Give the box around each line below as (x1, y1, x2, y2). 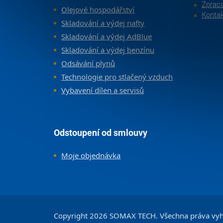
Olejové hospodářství (61, 4, 135, 14)
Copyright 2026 (54, 210, 110, 221)
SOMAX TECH (110, 210, 156, 221)
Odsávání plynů (61, 58, 115, 68)
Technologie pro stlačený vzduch (61, 71, 173, 82)
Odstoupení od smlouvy (54, 127, 148, 138)
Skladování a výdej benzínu (61, 44, 155, 55)
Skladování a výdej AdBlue (61, 31, 152, 41)
